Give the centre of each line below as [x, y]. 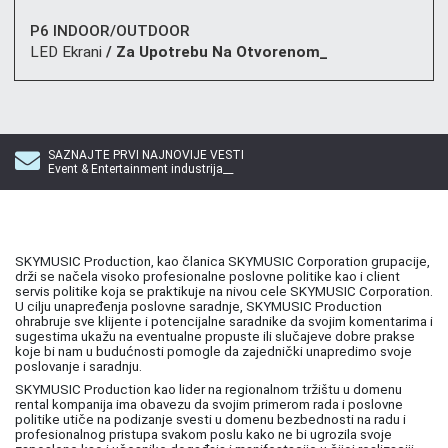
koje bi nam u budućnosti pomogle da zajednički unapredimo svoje [213, 352]
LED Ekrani [66, 52]
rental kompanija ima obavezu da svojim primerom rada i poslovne [209, 405]
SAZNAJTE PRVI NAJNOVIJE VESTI [146, 155]
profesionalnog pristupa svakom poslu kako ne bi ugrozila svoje [203, 435]
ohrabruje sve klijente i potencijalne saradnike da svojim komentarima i [224, 322]
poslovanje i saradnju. [78, 367]
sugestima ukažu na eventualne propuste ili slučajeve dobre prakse [215, 337]
